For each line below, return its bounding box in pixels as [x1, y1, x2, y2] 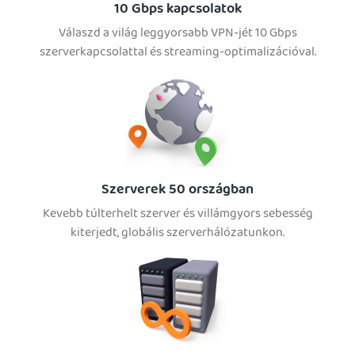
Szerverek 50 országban [101, 177, 254, 203]
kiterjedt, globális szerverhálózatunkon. [71, 222, 284, 245]
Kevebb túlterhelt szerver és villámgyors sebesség [42, 203, 313, 226]
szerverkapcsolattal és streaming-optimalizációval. [39, 41, 316, 64]
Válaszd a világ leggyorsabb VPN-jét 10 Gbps [58, 22, 297, 45]
